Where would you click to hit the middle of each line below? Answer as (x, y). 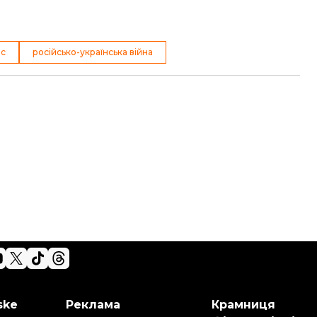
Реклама (93, 305)
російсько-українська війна (93, 52)
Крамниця (243, 305)
